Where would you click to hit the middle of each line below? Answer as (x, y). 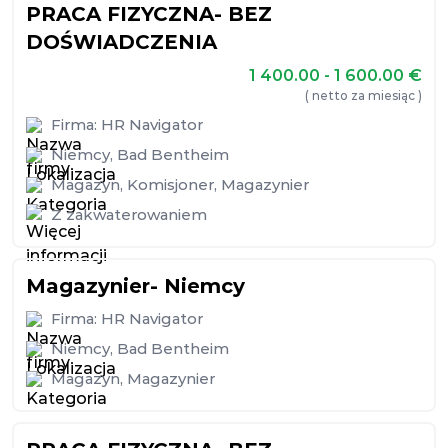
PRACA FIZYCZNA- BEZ (149, 14)
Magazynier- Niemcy (135, 286)
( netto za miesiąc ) (363, 95)
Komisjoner (170, 184)
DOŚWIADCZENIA (121, 42)
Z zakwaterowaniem (129, 214)
